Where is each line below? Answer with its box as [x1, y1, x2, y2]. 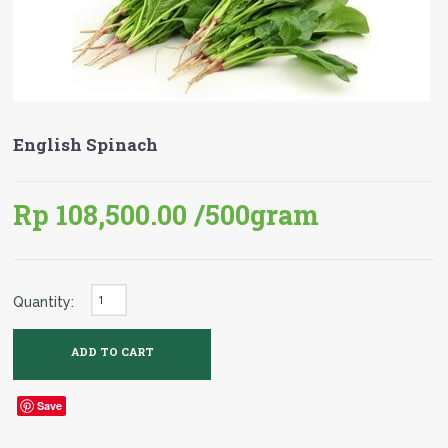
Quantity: [13, 294, 75, 310]
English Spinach [13, 133, 159, 156]
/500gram [187, 197, 320, 232]
